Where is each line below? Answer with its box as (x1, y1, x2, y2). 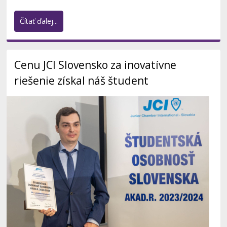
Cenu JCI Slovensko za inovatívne (14, 58, 177, 72)
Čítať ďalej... (20, 16, 58, 26)
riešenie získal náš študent (14, 73, 149, 88)
